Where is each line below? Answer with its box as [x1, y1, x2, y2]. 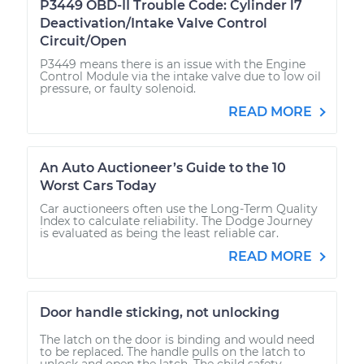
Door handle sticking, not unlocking [40, 304, 279, 320]
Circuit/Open [40, 32, 127, 49]
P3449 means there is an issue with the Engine [40, 56, 305, 71]
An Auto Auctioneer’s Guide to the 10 [40, 159, 286, 175]
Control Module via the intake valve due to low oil [40, 68, 321, 84]
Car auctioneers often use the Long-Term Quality [40, 201, 318, 216]
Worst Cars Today [40, 177, 156, 193]
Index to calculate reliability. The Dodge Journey [40, 213, 313, 228]
